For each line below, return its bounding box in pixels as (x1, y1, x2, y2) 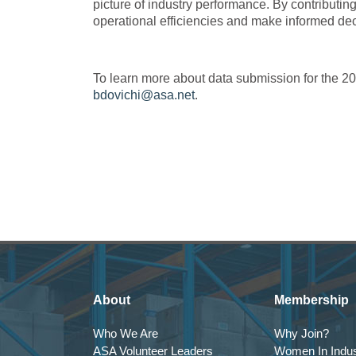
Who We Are (93, 327, 158, 340)
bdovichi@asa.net (93, 88, 195, 102)
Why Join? (274, 327, 329, 340)
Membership (274, 293, 349, 307)
